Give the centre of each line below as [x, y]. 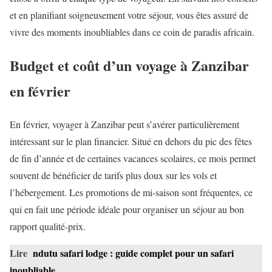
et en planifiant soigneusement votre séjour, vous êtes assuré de [129, 15]
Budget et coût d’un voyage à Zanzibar [129, 65]
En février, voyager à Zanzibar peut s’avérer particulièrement [124, 124]
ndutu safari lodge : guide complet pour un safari [133, 253]
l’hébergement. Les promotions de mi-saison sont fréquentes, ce [131, 192]
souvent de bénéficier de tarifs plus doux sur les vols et [113, 175]
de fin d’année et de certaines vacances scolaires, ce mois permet [133, 158]
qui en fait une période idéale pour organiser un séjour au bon [127, 209]
